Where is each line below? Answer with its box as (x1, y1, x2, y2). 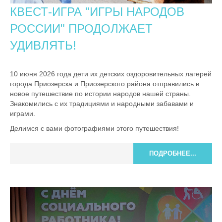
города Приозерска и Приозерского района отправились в (10, 79, 199, 88)
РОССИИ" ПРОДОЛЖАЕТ (10, 21, 153, 35)
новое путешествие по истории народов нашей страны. (10, 89, 191, 98)
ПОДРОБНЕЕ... (149, 149, 196, 157)
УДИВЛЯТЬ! (10, 38, 76, 52)
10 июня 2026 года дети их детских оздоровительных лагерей (10, 69, 212, 78)
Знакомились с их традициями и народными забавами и (10, 99, 194, 108)
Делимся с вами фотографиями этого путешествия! (10, 124, 179, 132)
